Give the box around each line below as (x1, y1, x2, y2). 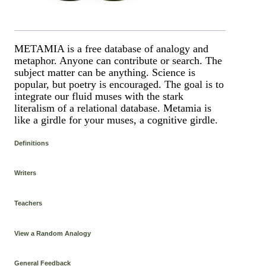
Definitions (14, 139, 49, 147)
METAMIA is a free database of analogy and (14, 43, 209, 55)
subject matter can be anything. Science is (14, 66, 196, 79)
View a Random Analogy (14, 229, 91, 237)
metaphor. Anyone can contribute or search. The (14, 55, 223, 67)
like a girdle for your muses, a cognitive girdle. (14, 114, 218, 126)
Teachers (14, 199, 43, 207)
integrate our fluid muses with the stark (14, 90, 184, 103)
